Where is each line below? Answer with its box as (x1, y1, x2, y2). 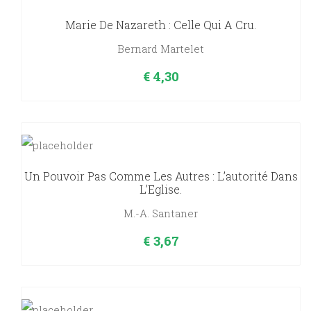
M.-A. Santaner (124, 206, 198, 221)
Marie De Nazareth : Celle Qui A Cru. (65, 17, 256, 33)
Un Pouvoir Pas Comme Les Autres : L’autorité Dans (24, 169, 298, 184)
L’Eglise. (140, 182, 182, 197)
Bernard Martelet (117, 42, 204, 56)
